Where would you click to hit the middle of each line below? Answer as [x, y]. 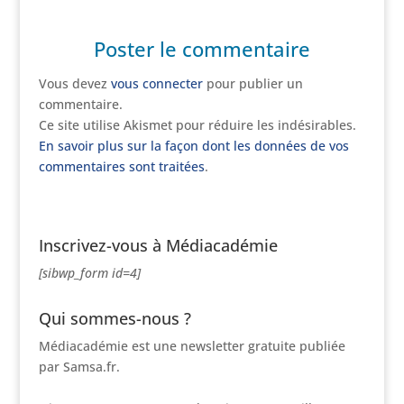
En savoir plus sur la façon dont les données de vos [193, 146]
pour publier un [252, 83]
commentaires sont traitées [121, 166]
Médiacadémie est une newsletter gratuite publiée [192, 346]
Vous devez [74, 83]
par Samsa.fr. [79, 367]
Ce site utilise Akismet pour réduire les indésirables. [197, 125]
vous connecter [156, 83]
